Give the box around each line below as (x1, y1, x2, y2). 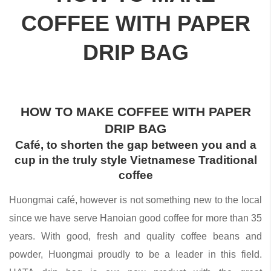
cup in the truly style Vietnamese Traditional (14, 153, 257, 166)
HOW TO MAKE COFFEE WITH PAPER (20, 104, 251, 119)
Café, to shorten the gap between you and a (15, 138, 256, 151)
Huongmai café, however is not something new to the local (9, 194, 262, 205)
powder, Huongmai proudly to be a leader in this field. (9, 249, 262, 260)
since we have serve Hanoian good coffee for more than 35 (9, 212, 262, 223)
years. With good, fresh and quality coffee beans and (9, 230, 262, 241)
